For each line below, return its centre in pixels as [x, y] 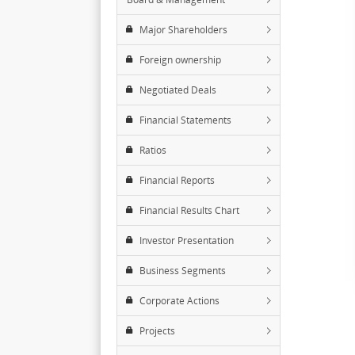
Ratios [153, 150]
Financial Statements [185, 120]
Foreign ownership [180, 60]
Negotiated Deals [178, 90]
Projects [157, 331]
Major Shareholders [183, 30]
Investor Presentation [187, 240]
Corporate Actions [179, 301]
